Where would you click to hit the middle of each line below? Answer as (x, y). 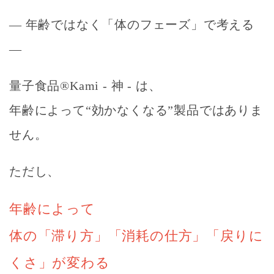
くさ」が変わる (60, 262)
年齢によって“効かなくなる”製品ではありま (136, 110)
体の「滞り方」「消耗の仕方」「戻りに (136, 235)
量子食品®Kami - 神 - (72, 85)
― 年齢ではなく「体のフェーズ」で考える (132, 24)
